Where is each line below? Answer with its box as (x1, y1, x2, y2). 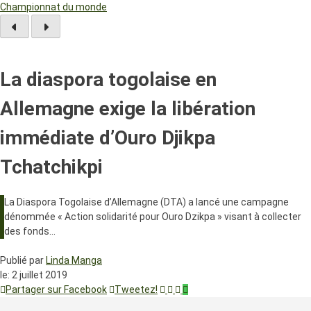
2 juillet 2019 (12, 269, 67, 281)
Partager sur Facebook (6, 284, 107, 296)
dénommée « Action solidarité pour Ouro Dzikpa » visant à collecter (4, 211, 301, 223)
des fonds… (4, 226, 56, 237)
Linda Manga (46, 255, 102, 267)
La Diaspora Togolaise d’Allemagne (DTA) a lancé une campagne (4, 196, 289, 208)
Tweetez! (115, 284, 158, 296)
